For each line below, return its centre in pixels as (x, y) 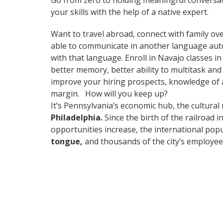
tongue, (67, 142)
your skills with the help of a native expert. (130, 12)
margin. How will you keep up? (109, 94)
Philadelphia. (78, 118)
